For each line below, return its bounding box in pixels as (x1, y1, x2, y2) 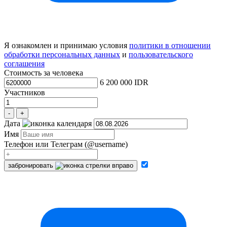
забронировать (8, 162, 53, 170)
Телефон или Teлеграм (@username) (4, 140, 128, 149)
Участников (4, 88, 45, 97)
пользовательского (129, 50, 193, 59)
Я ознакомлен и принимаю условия (4, 41, 129, 50)
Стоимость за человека (4, 68, 83, 78)
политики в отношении (129, 41, 211, 50)
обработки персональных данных (4, 50, 120, 59)
